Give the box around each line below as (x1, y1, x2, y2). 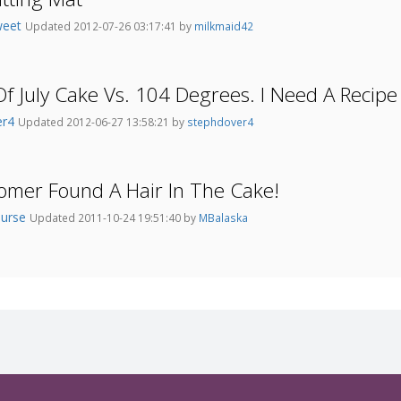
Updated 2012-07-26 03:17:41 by (25, 19, 194, 34)
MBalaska (199, 210, 248, 226)
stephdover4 (187, 115, 253, 130)
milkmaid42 (194, 19, 253, 34)
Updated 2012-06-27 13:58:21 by (18, 115, 187, 130)
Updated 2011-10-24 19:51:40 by (30, 210, 199, 226)
